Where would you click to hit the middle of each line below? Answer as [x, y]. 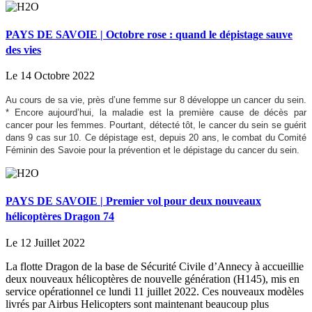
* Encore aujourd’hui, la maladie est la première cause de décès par [156, 113]
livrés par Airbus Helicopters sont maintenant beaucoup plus [137, 304]
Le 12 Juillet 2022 [45, 242]
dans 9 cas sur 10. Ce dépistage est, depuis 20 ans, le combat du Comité [156, 138]
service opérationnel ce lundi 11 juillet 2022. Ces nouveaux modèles [155, 291]
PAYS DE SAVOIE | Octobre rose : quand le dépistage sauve [149, 34]
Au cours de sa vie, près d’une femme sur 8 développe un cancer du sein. [156, 100]
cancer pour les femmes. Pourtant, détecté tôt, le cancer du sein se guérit [156, 125]
